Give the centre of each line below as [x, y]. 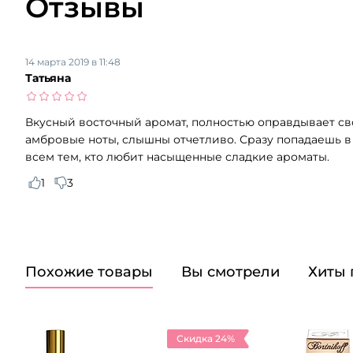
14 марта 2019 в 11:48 [73, 61]
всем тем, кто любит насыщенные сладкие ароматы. [177, 156]
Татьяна [48, 78]
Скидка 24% [206, 338]
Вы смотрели [230, 271]
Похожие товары [89, 271]
